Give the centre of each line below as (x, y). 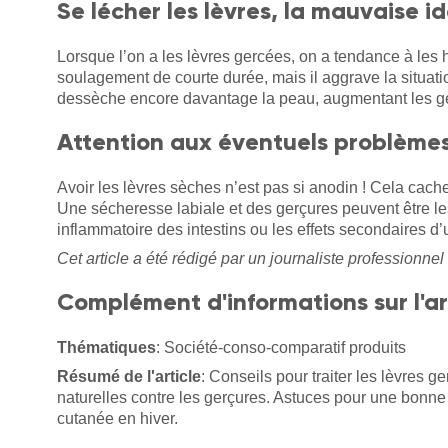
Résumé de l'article (129, 376)
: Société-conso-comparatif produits (281, 347)
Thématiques (106, 347)
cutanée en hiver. (117, 418)
